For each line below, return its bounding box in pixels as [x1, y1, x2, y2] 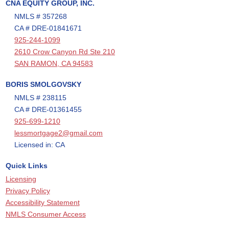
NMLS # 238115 [14, 94, 66, 102]
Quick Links [5, 162, 48, 170]
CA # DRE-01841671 [14, 24, 82, 32]
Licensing [5, 175, 36, 183]
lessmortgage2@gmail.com [14, 129, 103, 137]
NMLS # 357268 [14, 12, 67, 20]
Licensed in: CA [14, 141, 65, 149]
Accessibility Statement [5, 198, 80, 207]
